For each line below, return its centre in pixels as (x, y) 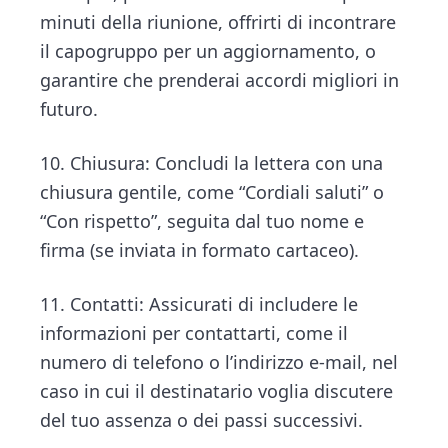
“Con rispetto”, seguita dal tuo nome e (202, 220)
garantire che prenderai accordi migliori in (220, 79)
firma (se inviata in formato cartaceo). (200, 249)
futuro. (69, 108)
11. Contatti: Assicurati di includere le (199, 303)
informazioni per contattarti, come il (194, 332)
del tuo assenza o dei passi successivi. (202, 419)
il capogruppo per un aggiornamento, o (208, 50)
